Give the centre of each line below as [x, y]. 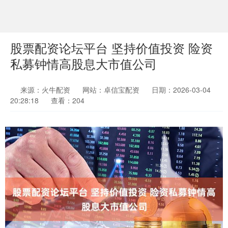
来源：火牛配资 [46, 90]
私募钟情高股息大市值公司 [83, 64]
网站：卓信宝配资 [111, 90]
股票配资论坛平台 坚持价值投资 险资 [111, 48]
